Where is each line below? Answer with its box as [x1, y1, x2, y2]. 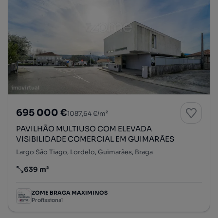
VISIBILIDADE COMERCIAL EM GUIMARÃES [16, 134, 174, 144]
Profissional [32, 196, 63, 203]
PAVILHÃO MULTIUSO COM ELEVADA [16, 124, 152, 133]
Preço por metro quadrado [16, 169, 108, 178]
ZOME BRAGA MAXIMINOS [32, 189, 108, 196]
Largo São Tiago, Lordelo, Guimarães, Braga [16, 148, 153, 156]
